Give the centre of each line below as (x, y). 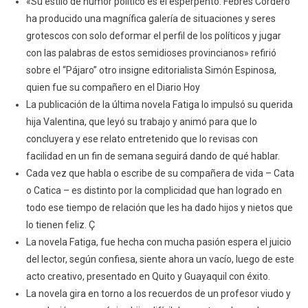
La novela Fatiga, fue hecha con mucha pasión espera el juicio (158, 242)
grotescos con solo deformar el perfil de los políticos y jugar (153, 36)
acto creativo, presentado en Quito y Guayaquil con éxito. (148, 277)
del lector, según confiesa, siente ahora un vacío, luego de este (160, 260)
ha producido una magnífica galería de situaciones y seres (151, 19)
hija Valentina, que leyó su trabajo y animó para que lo (141, 122)
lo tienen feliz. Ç (60, 225)
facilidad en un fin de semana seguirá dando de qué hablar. (153, 156)
